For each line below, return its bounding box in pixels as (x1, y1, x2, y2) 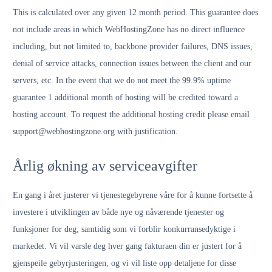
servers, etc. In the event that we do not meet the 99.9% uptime (13, 76, 231, 85)
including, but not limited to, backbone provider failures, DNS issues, (13, 42, 253, 51)
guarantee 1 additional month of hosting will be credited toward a (13, 93, 238, 102)
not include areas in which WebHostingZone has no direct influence (13, 25, 245, 34)
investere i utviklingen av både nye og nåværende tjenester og (13, 208, 224, 217)
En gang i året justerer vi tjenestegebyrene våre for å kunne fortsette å (13, 191, 253, 200)
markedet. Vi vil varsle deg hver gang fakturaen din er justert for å (13, 242, 242, 251)
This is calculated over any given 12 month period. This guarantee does (13, 8, 258, 17)
